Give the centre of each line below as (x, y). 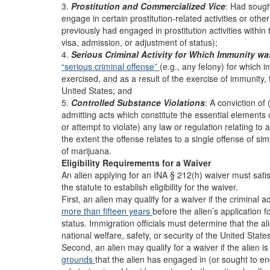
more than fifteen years (107, 211)
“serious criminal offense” (111, 66)
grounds (78, 259)
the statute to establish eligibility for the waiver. (150, 187)
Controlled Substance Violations (138, 102)
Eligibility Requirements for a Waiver (136, 163)
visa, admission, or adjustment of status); (140, 42)
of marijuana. (86, 151)
